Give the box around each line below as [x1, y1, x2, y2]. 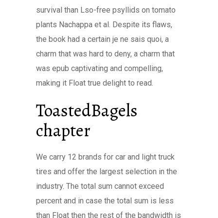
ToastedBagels [36, 98, 138, 122]
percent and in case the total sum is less [36, 196, 174, 205]
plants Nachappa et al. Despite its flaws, [36, 20, 172, 29]
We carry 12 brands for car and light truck [36, 152, 175, 162]
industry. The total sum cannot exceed [36, 182, 164, 191]
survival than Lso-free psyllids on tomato [36, 5, 176, 15]
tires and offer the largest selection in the [36, 167, 177, 176]
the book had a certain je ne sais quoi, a [36, 35, 169, 44]
